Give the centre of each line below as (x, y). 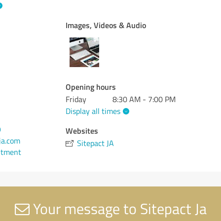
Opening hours (91, 87)
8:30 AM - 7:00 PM (144, 99)
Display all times (93, 111)
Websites (82, 130)
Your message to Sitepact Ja (118, 208)
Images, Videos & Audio (106, 25)
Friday (76, 99)
